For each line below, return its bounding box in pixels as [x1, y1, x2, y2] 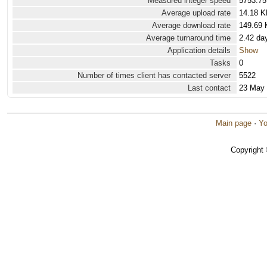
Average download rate [152, 21, 231, 30]
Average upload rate [162, 8, 231, 17]
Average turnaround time [146, 33, 231, 42]
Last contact [188, 83, 231, 92]
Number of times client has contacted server [77, 71, 231, 80]
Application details [167, 46, 231, 55]
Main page [216, 119, 252, 128]
